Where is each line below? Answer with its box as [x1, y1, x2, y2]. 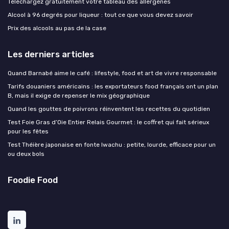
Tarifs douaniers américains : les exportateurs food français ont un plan [8, 82, 218, 90]
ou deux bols [8, 150, 44, 157]
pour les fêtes [8, 127, 49, 135]
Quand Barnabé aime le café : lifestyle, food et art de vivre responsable [8, 69, 217, 77]
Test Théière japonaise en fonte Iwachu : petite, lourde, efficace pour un [8, 141, 216, 148]
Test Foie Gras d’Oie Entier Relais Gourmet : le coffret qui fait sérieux [8, 118, 209, 126]
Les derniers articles [8, 49, 94, 59]
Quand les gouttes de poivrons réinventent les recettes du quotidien [8, 105, 210, 112]
